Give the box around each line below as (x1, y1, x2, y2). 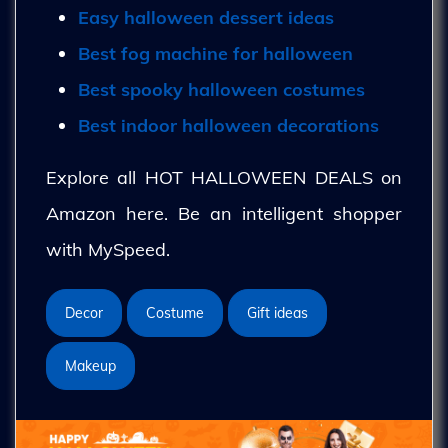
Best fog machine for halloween (78, 42, 353, 65)
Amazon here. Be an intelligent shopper (46, 202, 402, 225)
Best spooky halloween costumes (78, 78, 365, 101)
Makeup (65, 357, 116, 375)
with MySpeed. (46, 238, 170, 261)
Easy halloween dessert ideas (78, 6, 334, 29)
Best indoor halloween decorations (78, 114, 379, 137)
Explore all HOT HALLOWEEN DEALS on (46, 166, 402, 189)
